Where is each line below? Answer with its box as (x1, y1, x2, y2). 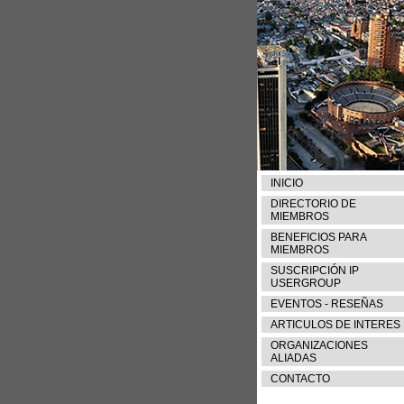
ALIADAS (271, 352, 317, 364)
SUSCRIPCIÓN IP (271, 264, 359, 277)
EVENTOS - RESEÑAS (271, 298, 383, 310)
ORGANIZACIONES (271, 339, 368, 352)
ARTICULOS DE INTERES (271, 318, 400, 331)
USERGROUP (271, 277, 341, 289)
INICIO (271, 177, 303, 189)
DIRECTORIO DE (271, 197, 356, 210)
